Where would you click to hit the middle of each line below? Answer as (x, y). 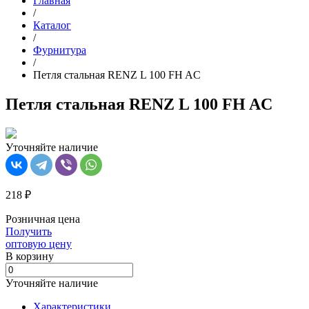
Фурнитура (60, 50)
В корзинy (30, 257)
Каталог (52, 26)
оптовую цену (39, 244)
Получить (29, 232)
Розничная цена (43, 219)
